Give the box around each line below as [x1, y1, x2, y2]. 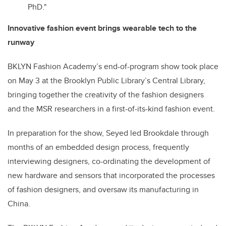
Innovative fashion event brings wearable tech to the [8, 22, 197, 34]
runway [8, 36, 34, 48]
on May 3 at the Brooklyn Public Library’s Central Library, [8, 74, 205, 86]
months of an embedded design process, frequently [8, 141, 189, 153]
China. [8, 197, 30, 209]
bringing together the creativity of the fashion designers [8, 88, 204, 100]
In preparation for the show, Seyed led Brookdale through [8, 127, 209, 139]
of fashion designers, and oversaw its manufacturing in [8, 183, 199, 195]
